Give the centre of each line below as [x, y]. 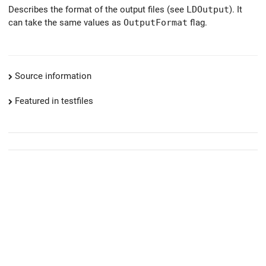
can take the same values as [66, 22]
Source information [53, 76]
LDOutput [208, 9]
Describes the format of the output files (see [97, 9]
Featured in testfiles [54, 101]
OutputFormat [156, 22]
